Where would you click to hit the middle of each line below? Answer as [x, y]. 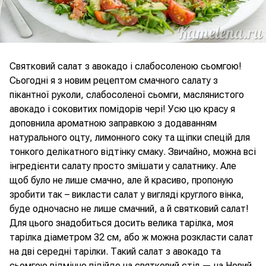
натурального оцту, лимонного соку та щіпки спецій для [130, 137]
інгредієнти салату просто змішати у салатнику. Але [123, 166]
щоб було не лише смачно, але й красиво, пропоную [121, 180]
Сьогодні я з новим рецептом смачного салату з [114, 80]
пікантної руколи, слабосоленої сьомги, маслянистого [127, 95]
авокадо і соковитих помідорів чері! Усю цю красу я [122, 109]
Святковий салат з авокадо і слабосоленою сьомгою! [126, 66]
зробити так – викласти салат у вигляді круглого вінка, [127, 194]
